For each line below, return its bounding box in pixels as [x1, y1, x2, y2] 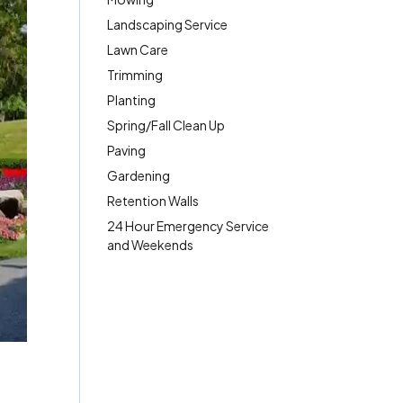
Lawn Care [107, 41, 169, 58]
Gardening [107, 167, 171, 184]
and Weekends [107, 237, 194, 253]
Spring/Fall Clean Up [107, 117, 226, 133]
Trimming [107, 67, 164, 83]
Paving [107, 142, 147, 158]
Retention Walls [107, 193, 200, 209]
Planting [107, 92, 157, 108]
